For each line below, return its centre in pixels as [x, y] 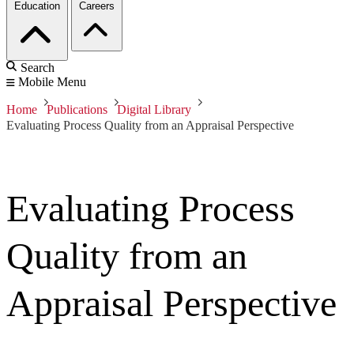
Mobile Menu [52, 82]
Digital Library [154, 110]
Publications [77, 110]
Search [38, 68]
